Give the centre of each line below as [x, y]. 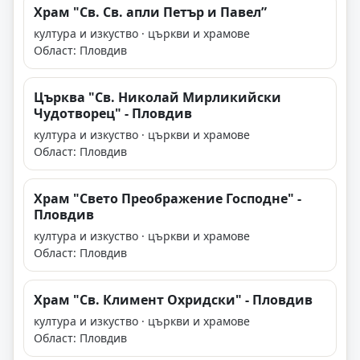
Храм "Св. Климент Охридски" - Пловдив [173, 300]
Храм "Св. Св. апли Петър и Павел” [150, 12]
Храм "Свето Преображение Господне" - [168, 199]
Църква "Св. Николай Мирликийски [157, 98]
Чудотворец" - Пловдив [113, 114]
